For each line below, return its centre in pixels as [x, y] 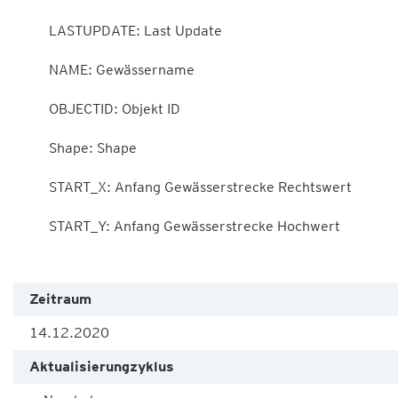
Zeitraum [60, 299]
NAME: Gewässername [35, 70]
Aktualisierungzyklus [102, 366]
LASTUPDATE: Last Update [35, 31]
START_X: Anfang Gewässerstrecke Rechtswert [35, 187]
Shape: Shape [35, 148]
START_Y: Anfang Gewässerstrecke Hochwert [35, 226]
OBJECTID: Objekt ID [35, 109]
